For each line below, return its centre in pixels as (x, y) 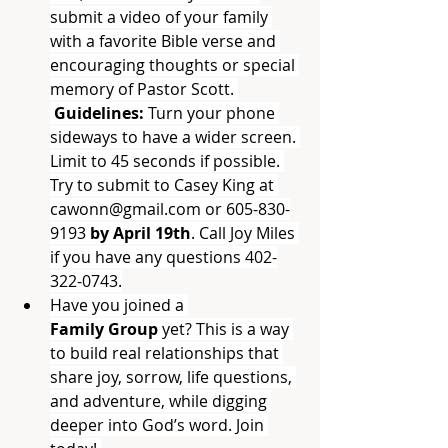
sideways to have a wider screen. (175, 137)
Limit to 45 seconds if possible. (167, 161)
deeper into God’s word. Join (159, 425)
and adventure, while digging (160, 401)
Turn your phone (213, 113)
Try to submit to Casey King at (164, 185)
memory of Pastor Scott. (144, 89)
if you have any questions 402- (163, 257)
